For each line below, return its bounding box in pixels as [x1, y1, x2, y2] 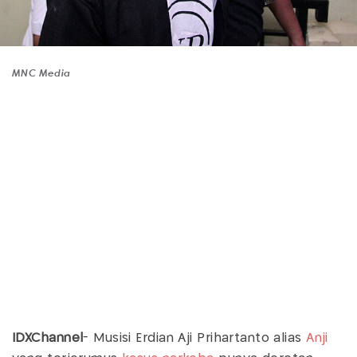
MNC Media [12, 66, 71, 79]
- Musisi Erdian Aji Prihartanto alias [83, 332, 307, 344]
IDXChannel [12, 332, 84, 344]
